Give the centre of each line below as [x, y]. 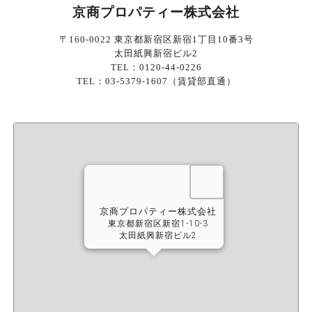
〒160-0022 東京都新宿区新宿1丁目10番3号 [156, 39]
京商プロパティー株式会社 [156, 12]
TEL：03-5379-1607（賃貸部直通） [156, 81]
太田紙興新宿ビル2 [156, 53]
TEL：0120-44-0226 [156, 67]
